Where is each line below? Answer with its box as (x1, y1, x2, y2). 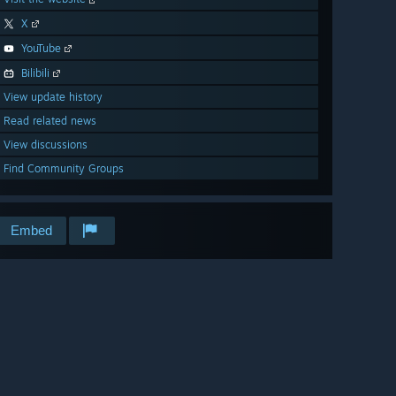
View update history (4, 90, 103, 104)
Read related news (4, 114, 96, 128)
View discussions (4, 138, 88, 152)
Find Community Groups (4, 162, 124, 176)
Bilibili (21, 66, 49, 80)
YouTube (21, 42, 61, 56)
